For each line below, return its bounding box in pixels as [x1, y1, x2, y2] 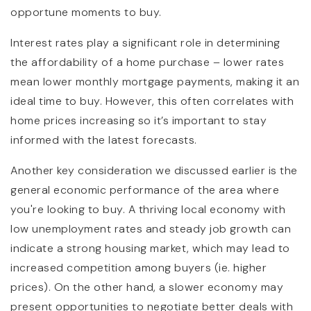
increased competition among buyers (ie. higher [10, 260, 267, 275]
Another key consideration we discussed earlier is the [10, 162, 298, 178]
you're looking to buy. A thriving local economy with [10, 201, 285, 217]
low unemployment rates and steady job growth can [10, 221, 291, 236]
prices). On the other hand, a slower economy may [10, 279, 283, 294]
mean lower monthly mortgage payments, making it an [10, 74, 299, 89]
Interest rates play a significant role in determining [10, 35, 280, 50]
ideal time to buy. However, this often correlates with [10, 93, 294, 108]
